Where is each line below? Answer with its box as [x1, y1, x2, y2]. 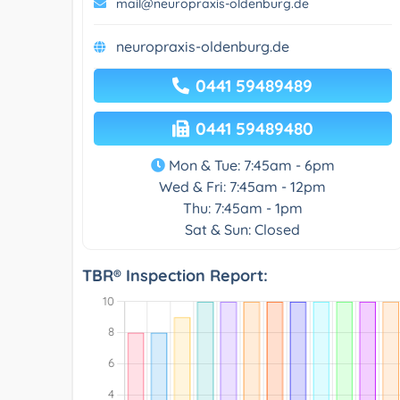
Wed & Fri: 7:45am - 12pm [159, 177, 327, 196]
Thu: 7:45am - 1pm [182, 198, 303, 217]
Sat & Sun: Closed [185, 220, 301, 238]
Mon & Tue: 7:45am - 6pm [164, 155, 335, 174]
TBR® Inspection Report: [82, 264, 268, 286]
